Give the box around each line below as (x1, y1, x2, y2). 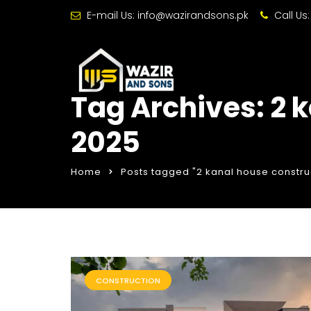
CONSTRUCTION (96, 275, 160, 286)
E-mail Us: (84, 8, 137, 22)
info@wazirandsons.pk (137, 8, 249, 22)
